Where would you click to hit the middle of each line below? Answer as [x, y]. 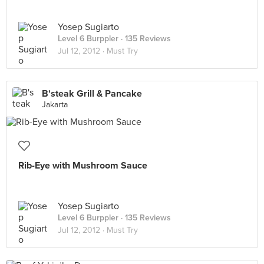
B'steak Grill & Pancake [92, 94]
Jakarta [55, 105]
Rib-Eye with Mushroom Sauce [83, 166]
